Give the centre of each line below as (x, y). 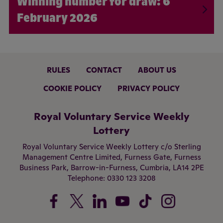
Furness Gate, (149, 157)
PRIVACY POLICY (149, 88)
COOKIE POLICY (72, 88)
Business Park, (45, 167)
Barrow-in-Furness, (105, 167)
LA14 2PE (188, 167)
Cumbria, (156, 167)
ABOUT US (157, 70)
